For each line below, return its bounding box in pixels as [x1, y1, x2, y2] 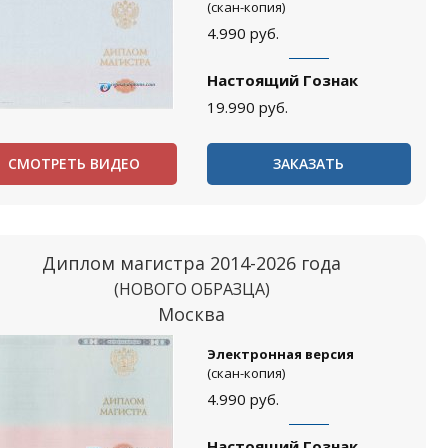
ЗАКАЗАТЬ [273, 154, 345, 173]
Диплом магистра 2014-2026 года [42, 251, 342, 275]
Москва [158, 302, 226, 326]
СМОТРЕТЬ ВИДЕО [8, 154, 141, 173]
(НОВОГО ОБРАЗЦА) [113, 278, 270, 300]
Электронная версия [206, 345, 354, 363]
